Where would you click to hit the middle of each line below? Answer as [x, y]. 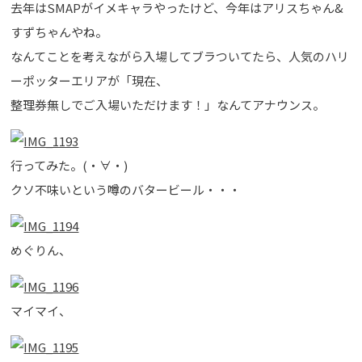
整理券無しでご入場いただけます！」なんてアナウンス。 [168, 104]
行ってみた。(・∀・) [69, 165]
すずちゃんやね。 [59, 32]
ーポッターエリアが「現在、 [90, 80]
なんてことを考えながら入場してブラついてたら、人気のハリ [180, 56]
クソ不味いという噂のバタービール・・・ [126, 189]
